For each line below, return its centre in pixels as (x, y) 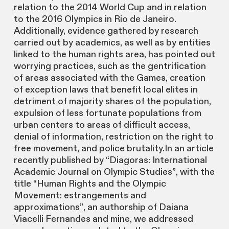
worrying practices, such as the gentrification (110, 66)
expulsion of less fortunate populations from (107, 113)
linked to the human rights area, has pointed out (114, 55)
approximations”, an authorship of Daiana (101, 208)
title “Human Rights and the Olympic (90, 184)
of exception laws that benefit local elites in (106, 90)
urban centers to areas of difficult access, (102, 125)
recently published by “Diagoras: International (110, 161)
